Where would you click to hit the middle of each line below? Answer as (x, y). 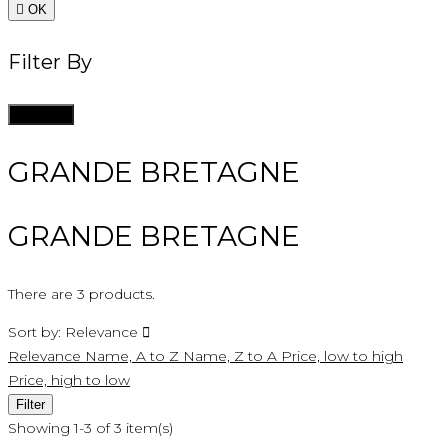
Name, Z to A (232, 356)
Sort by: (34, 332)
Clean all (41, 115)
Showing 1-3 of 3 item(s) (90, 428)
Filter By (50, 61)
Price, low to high (342, 356)
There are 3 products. (81, 294)
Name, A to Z (134, 356)
